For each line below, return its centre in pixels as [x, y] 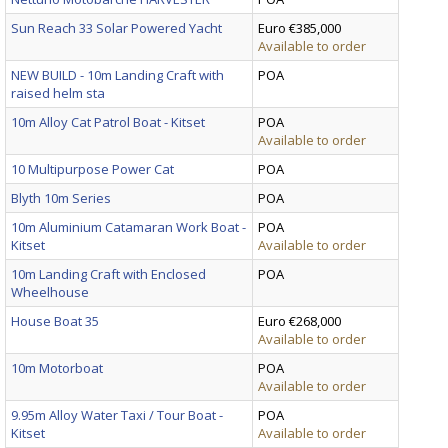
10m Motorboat [57, 367]
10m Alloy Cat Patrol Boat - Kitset [108, 121]
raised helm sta [58, 92]
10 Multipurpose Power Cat [92, 168]
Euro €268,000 [299, 320]
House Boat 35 [55, 320]
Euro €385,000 [299, 27]
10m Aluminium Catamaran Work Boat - [128, 226]
